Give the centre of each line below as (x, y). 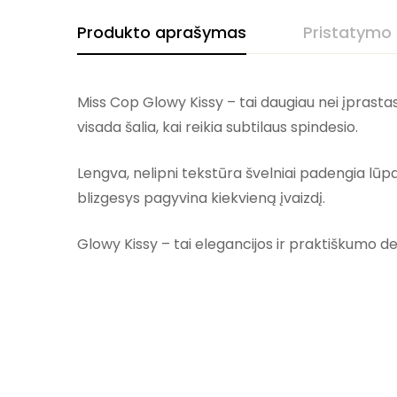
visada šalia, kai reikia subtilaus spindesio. (218, 127)
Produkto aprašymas (162, 32)
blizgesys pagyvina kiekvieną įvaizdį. (201, 198)
